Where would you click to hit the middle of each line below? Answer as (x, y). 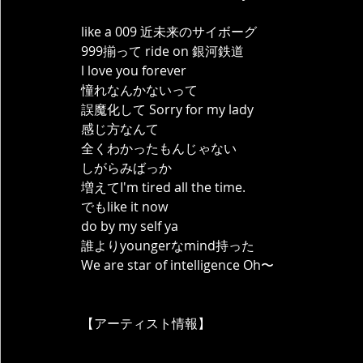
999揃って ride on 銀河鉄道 (162, 51)
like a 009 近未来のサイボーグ (169, 32)
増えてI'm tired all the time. (163, 187)
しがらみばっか (126, 168)
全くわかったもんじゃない (159, 148)
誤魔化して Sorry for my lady (167, 109)
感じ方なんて (120, 129)
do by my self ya (130, 226)
